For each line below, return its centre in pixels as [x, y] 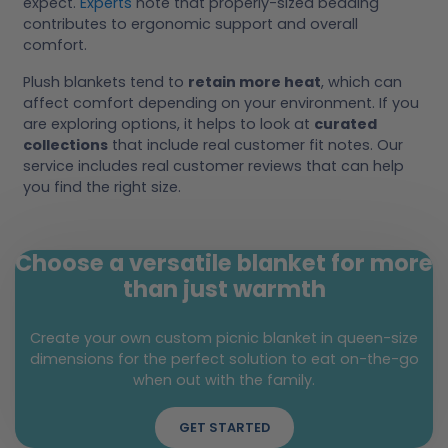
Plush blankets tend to [105, 81]
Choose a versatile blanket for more [224, 263]
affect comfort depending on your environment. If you [221, 102]
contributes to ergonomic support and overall [190, 23]
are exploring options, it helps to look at [168, 123]
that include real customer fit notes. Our [255, 144]
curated [345, 123]
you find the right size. [102, 186]
